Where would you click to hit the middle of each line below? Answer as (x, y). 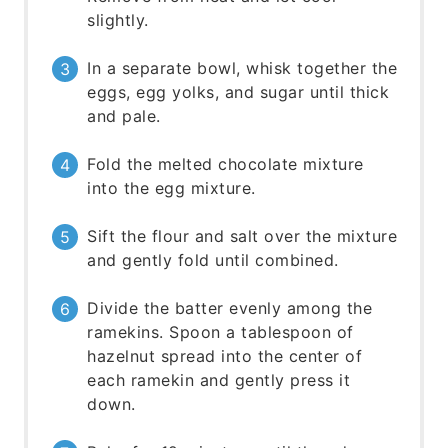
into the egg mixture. (171, 187)
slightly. (118, 19)
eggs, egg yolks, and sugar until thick (238, 91)
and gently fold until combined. (213, 259)
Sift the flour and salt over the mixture (242, 235)
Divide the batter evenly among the (230, 307)
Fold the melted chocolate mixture (225, 163)
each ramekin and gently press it (219, 379)
